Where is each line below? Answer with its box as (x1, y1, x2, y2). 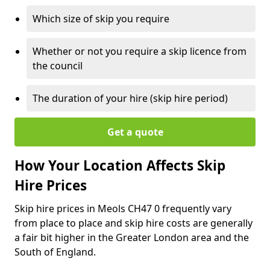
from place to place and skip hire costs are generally (14, 216, 253, 230)
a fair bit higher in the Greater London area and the (14, 230, 249, 244)
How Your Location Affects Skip (14, 155, 225, 175)
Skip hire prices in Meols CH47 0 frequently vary (14, 201, 231, 215)
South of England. (14, 245, 98, 259)
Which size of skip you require (33, 11, 169, 25)
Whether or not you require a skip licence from (33, 44, 246, 58)
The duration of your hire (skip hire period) (33, 91, 228, 105)
